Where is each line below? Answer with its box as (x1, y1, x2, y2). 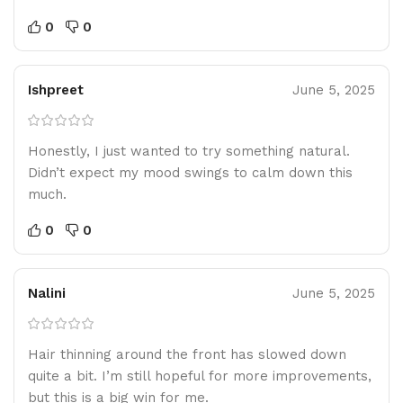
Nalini (28, 284, 66, 301)
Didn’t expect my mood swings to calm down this (28, 164, 353, 181)
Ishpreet (28, 81, 84, 98)
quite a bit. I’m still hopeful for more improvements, (28, 367, 372, 384)
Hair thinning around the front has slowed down (28, 345, 346, 363)
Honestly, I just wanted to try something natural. (28, 142, 350, 159)
